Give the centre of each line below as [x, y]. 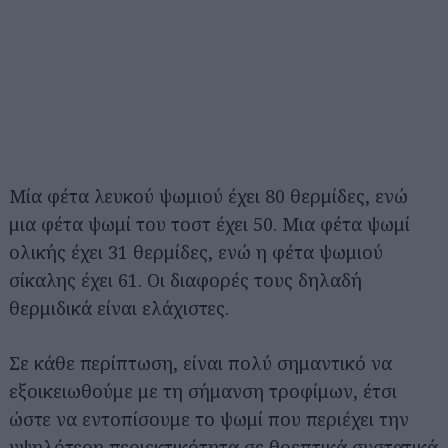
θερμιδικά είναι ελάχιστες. [119, 308]
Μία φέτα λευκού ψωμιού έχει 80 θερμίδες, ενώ [208, 196]
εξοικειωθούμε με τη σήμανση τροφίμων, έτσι [203, 391]
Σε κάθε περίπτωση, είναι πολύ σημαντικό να [200, 363]
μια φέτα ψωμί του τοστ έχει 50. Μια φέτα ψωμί [209, 224]
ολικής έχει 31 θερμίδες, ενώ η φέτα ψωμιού [196, 252]
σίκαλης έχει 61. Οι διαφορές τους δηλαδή [185, 280]
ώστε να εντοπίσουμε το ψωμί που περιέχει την [209, 419]
